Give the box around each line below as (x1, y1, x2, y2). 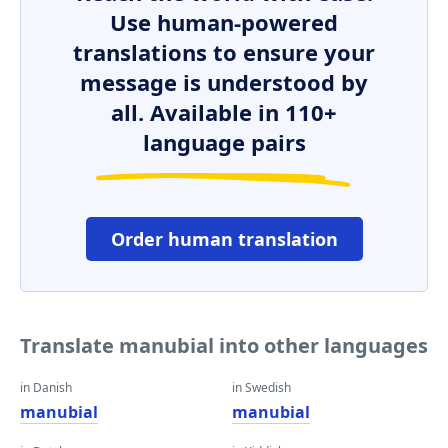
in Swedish (232, 379, 291, 396)
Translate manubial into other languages (20, 332, 428, 359)
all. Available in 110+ (111, 97, 337, 127)
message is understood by (80, 67, 368, 97)
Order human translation (110, 227, 338, 251)
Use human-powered (110, 7, 338, 37)
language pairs (142, 127, 306, 157)
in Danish (20, 379, 72, 396)
